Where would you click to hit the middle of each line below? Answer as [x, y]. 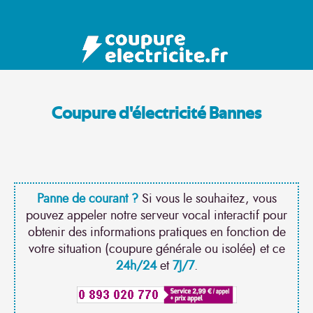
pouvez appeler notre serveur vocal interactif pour [156, 216]
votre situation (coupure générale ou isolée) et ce [156, 249]
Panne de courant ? [87, 199]
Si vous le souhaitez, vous [207, 199]
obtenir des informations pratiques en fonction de [156, 233]
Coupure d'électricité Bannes [156, 114]
